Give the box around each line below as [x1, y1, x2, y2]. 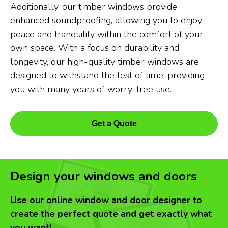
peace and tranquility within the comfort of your [10, 28, 203, 40]
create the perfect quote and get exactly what [10, 208, 212, 220]
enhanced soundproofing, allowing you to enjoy [10, 14, 202, 26]
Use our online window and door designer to [10, 194, 202, 206]
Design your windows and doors [10, 168, 197, 184]
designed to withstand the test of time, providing [10, 69, 205, 81]
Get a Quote [91, 119, 137, 128]
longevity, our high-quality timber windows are [10, 55, 199, 68]
